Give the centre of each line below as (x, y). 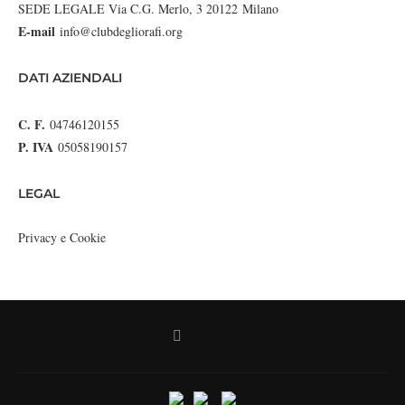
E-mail (37, 32)
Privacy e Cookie (62, 238)
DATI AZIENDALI (70, 78)
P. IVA (36, 147)
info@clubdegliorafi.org (121, 32)
